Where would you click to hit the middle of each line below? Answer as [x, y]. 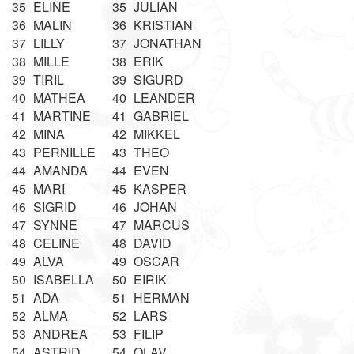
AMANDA [60, 170]
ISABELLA [64, 279]
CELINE [56, 243]
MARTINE [62, 116]
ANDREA [60, 334]
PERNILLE [64, 152]
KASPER [160, 188]
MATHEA [59, 98]
